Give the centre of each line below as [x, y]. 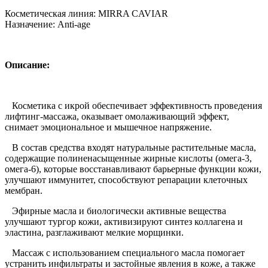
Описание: [27, 65]
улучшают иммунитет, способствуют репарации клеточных [126, 179]
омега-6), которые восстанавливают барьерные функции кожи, [133, 169]
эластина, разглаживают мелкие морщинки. [94, 232]
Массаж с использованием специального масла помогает [125, 252]
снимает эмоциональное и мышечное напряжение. [108, 127]
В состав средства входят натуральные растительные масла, [130, 147]
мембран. [24, 190]
